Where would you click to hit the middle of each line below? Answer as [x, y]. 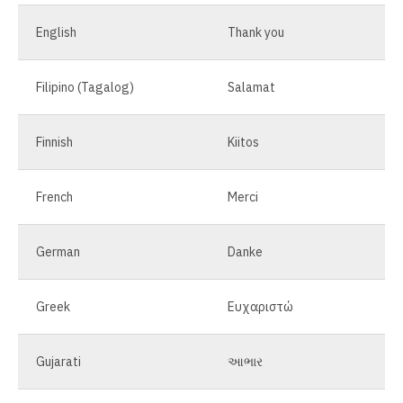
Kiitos [243, 142]
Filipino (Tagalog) [85, 87]
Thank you [256, 32]
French [54, 197]
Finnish [54, 142]
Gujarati [58, 362]
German [58, 252]
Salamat [251, 87]
